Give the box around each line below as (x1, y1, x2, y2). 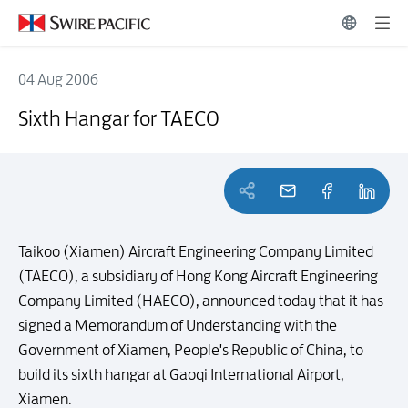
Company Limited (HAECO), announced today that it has (18, 291, 383, 310)
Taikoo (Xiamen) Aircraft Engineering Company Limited (18, 242, 373, 260)
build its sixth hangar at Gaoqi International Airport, (18, 365, 344, 383)
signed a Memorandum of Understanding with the (18, 316, 337, 334)
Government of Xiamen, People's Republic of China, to (18, 341, 363, 359)
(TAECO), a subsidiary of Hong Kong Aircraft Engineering (18, 267, 378, 285)
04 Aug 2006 (18, 70, 98, 88)
